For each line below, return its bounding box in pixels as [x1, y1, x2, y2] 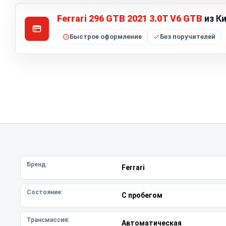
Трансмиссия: [27, 216, 69, 223]
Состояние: [27, 189, 63, 196]
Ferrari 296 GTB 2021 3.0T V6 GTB [57, 13, 202, 24]
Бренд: [27, 161, 47, 168]
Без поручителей [160, 33, 215, 40]
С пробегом [121, 191, 162, 199]
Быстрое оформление [70, 33, 142, 40]
